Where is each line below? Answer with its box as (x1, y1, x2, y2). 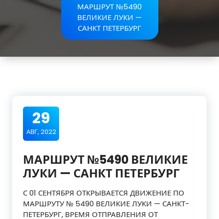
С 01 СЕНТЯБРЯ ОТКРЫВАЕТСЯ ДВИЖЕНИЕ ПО (23, 188, 184, 198)
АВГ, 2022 (26, 127, 56, 136)
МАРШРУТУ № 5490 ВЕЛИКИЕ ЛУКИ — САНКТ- (23, 198, 189, 209)
